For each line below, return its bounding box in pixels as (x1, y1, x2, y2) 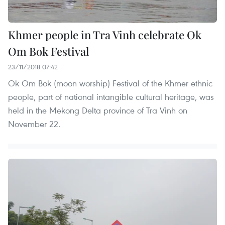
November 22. (8, 118, 60, 130)
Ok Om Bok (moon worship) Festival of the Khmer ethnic (8, 77, 212, 89)
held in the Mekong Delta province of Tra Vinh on (8, 104, 187, 117)
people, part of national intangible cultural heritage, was (8, 91, 214, 103)
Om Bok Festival (8, 44, 89, 59)
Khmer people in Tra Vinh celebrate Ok (8, 27, 201, 43)
